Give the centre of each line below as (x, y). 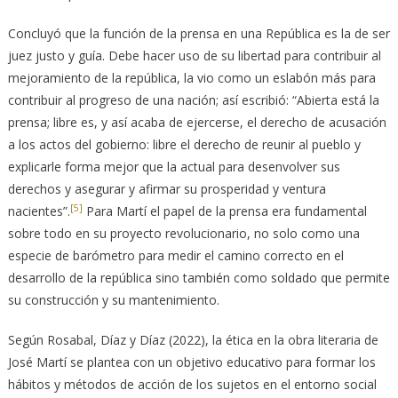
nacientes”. (39, 211)
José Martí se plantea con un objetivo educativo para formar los (191, 362)
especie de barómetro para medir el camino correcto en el (175, 256)
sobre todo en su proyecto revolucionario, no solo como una (183, 234)
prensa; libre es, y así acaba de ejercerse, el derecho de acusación (197, 123)
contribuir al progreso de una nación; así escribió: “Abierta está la (193, 100)
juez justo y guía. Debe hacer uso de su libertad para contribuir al (194, 56)
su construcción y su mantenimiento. (113, 300)
